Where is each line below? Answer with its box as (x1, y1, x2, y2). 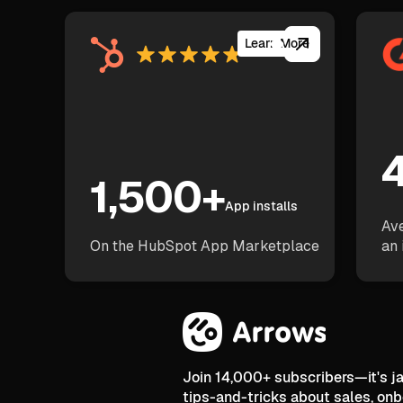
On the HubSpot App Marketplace (90, 236, 319, 255)
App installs (225, 198, 299, 215)
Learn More (245, 35, 310, 52)
